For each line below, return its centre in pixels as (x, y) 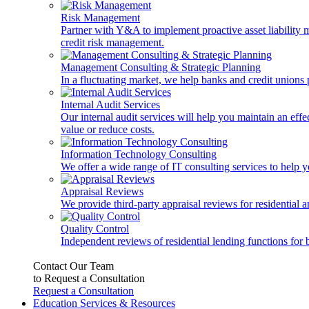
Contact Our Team (73, 266)
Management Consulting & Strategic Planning (161, 67)
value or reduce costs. (108, 129)
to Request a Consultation (89, 278)
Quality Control (95, 228)
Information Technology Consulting (139, 154)
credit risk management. (112, 42)
